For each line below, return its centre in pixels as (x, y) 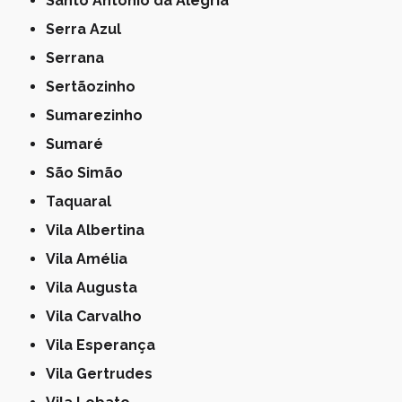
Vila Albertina (100, 231)
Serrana (80, 58)
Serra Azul (88, 30)
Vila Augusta (97, 288)
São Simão (89, 173)
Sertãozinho (96, 87)
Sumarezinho (99, 116)
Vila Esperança (106, 345)
